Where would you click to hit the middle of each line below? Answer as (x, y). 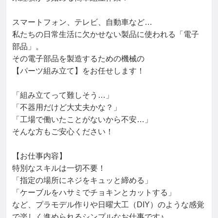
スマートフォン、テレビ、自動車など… (82, 22)
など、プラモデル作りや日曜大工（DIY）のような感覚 (108, 205)
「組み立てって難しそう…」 (63, 95)
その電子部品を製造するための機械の (78, 59)
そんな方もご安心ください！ (63, 132)
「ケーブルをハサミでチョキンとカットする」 (94, 192)
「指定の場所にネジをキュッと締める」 (82, 180)
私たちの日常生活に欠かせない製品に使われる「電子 (106, 34)
